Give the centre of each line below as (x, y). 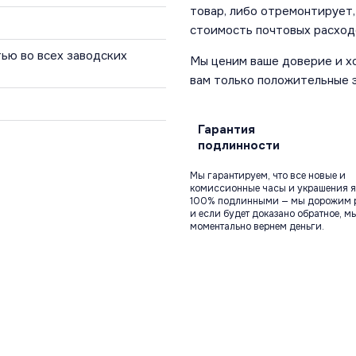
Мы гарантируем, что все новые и (268, 175)
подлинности (239, 145)
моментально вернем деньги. (257, 226)
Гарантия (226, 129)
